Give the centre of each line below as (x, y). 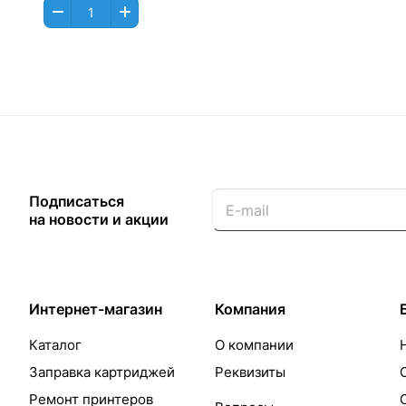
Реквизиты (250, 372)
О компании (254, 345)
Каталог (55, 345)
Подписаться (77, 201)
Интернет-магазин (96, 309)
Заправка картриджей (102, 372)
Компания (250, 309)
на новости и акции (99, 219)
